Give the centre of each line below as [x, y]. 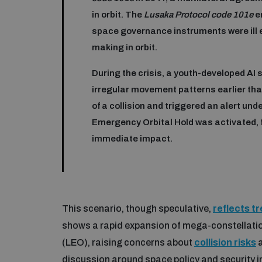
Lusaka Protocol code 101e [199, 15]
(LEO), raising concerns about [128, 242]
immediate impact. [132, 139]
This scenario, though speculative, [137, 208]
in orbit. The [118, 15]
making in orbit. [125, 48]
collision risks [225, 242]
